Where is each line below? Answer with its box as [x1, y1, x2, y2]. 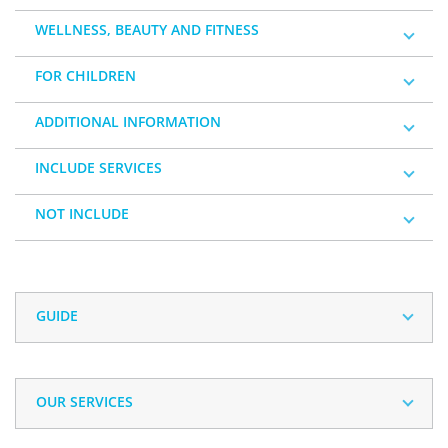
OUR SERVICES [36, 392, 133, 411]
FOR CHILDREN [35, 66, 136, 85]
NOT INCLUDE [35, 204, 129, 223]
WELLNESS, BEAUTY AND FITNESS [35, 20, 259, 39]
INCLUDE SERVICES [35, 158, 162, 177]
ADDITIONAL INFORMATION [35, 112, 221, 131]
